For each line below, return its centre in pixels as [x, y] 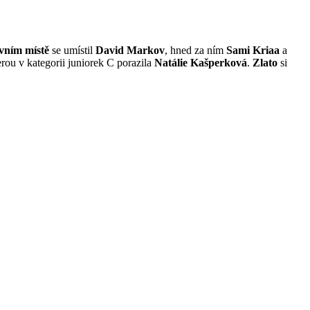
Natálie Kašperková [201, 63]
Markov [146, 51]
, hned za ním [195, 51]
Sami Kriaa [253, 51]
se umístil [72, 51]
